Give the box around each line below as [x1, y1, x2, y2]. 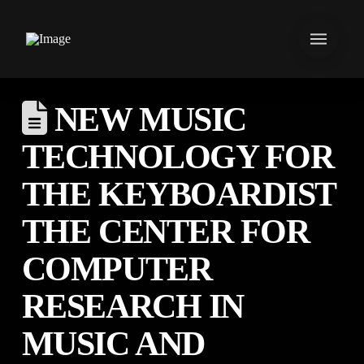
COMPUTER [21, 250, 212, 288]
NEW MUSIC [46, 101, 246, 138]
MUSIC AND [21, 325, 205, 362]
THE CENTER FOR [21, 213, 310, 250]
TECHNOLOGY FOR [21, 138, 334, 175]
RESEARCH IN [21, 288, 244, 325]
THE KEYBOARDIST [21, 175, 336, 213]
